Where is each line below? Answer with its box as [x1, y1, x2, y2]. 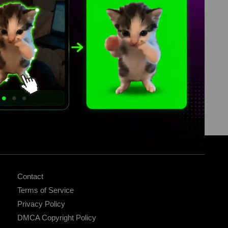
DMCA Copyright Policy [17, 213, 96, 222]
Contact [17, 172, 43, 181]
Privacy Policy [17, 199, 65, 209]
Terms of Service [17, 186, 74, 195]
